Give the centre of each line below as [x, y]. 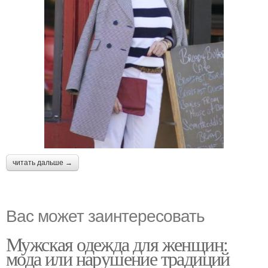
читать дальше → [42, 162]
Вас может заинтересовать [105, 214]
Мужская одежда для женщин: [117, 243]
